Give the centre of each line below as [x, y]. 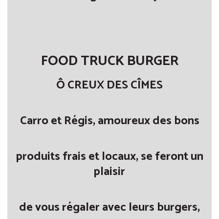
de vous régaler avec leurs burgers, [109, 208]
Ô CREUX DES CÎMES [109, 85]
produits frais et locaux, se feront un [109, 157]
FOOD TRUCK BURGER [109, 61]
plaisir [109, 172]
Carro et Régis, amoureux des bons [109, 121]
